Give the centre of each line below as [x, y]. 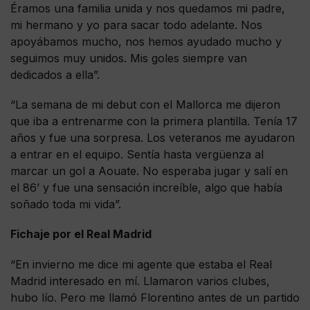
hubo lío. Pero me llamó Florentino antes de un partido [155, 297]
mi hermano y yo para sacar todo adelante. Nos [136, 25]
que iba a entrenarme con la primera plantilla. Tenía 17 [154, 121]
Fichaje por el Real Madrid [81, 234]
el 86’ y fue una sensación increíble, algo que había [146, 188]
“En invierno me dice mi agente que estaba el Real [141, 264]
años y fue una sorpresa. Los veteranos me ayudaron [153, 138]
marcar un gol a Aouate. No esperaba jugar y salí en [149, 171]
